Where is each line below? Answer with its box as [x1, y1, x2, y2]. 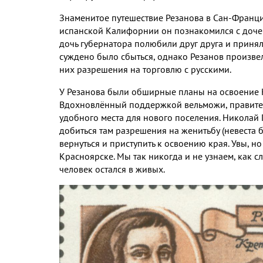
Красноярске [59, 150, 113, 162]
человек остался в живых [59, 163, 163, 175]
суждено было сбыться [59, 50, 153, 62]
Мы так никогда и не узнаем [117, 150, 234, 162]
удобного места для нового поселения [59, 111, 219, 123]
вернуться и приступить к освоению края [59, 137, 228, 149]
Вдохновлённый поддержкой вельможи [59, 98, 225, 110]
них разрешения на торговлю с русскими [59, 63, 230, 75]
